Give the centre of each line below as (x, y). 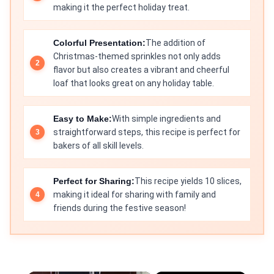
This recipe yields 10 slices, (188, 181)
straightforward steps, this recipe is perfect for (147, 132)
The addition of (176, 43)
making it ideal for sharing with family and (135, 194)
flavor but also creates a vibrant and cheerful (141, 70)
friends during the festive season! (120, 208)
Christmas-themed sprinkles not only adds (137, 56)
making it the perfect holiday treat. (121, 7)
